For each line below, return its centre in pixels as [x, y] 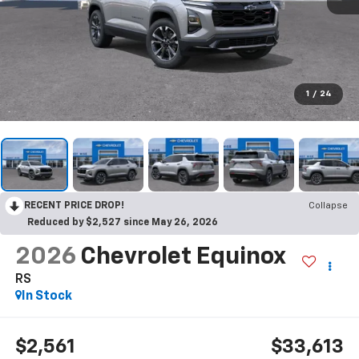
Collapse [328, 206]
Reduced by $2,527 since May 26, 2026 [123, 223]
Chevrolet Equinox [182, 258]
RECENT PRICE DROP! [74, 206]
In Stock [46, 297]
